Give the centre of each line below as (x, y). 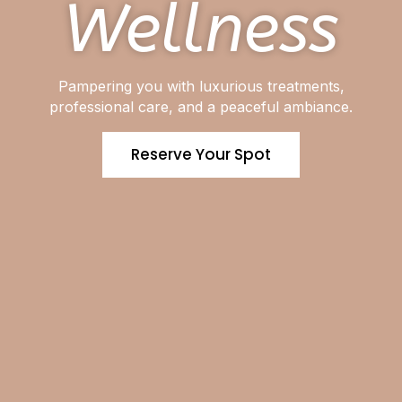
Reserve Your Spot (201, 154)
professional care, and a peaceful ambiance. (201, 107)
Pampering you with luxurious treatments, (201, 86)
